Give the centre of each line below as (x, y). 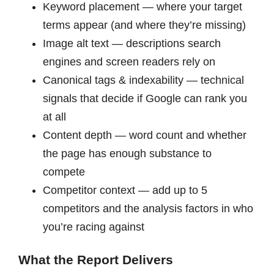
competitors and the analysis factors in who (148, 209)
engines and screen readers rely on (129, 62)
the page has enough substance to (127, 154)
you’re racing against (93, 227)
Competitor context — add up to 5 (125, 191)
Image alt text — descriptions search (131, 44)
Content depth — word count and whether (144, 135)
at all (54, 117)
